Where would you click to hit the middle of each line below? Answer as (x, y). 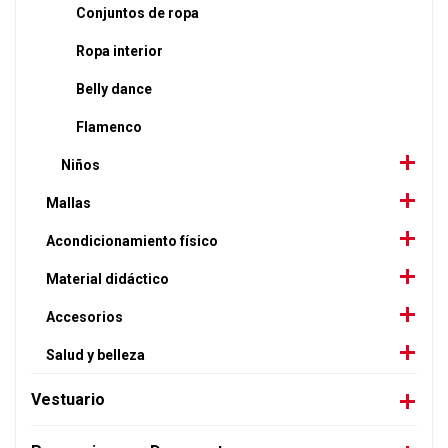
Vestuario (68, 399)
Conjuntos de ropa (137, 13)
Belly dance (114, 89)
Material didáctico (107, 279)
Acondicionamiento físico (132, 241)
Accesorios (84, 317)
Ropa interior (119, 51)
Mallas (68, 203)
